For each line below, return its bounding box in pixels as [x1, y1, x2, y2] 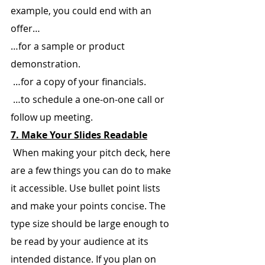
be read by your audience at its [11, 235, 151, 248]
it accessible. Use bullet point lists [11, 182, 163, 195]
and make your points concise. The [11, 199, 168, 212]
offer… [11, 22, 40, 35]
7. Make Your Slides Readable [11, 128, 147, 141]
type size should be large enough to [11, 217, 172, 230]
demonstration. [11, 57, 80, 70]
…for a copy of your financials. [13, 75, 146, 88]
